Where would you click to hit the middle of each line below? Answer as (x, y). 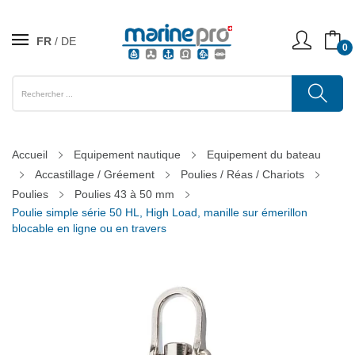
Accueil (30, 155)
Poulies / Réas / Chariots (242, 174)
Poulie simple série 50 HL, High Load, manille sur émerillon (160, 212)
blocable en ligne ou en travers (89, 228)
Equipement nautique (127, 155)
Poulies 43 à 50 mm (124, 194)
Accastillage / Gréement (95, 174)
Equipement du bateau (264, 155)
